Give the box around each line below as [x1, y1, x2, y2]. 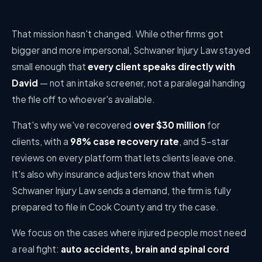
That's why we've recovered [12, 119, 133, 130]
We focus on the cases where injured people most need [12, 227, 246, 238]
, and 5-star [179, 136, 229, 147]
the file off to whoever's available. [12, 94, 155, 105]
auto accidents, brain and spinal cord [61, 243, 229, 254]
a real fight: [12, 243, 61, 254]
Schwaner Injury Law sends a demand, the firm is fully [12, 185, 231, 196]
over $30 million [133, 119, 205, 130]
